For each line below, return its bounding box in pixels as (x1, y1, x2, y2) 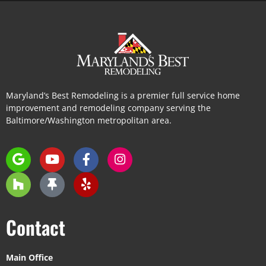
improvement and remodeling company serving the (6, 102, 211, 114)
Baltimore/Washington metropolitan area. (6, 115, 174, 126)
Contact (6, 213, 65, 241)
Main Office (6, 251, 53, 263)
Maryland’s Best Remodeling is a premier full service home (6, 90, 240, 102)
